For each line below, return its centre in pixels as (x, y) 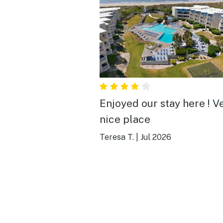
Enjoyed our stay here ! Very (156, 103)
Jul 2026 (156, 137)
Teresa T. (117, 137)
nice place (125, 119)
